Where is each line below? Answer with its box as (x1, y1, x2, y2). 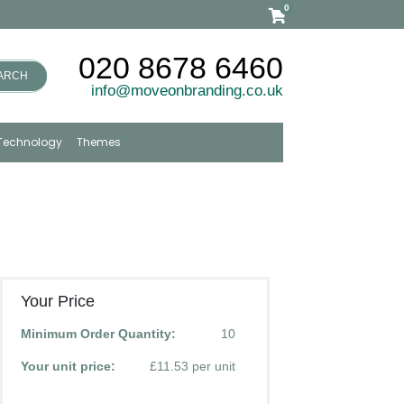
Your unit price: (20, 359, 115, 373)
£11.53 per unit (149, 359, 235, 373)
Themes (77, 134, 122, 150)
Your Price (20, 292, 95, 310)
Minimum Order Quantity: (20, 326, 176, 341)
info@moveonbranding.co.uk (90, 81, 283, 99)
